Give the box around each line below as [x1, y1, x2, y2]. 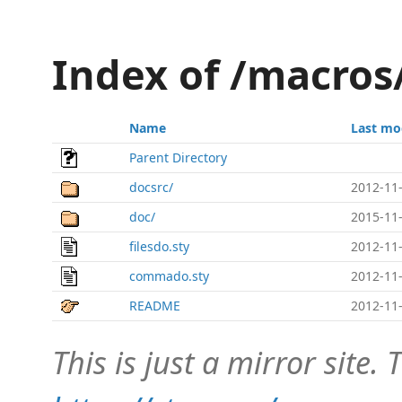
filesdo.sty [129, 238, 189, 255]
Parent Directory [129, 149, 227, 166]
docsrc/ [129, 179, 173, 196]
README [129, 297, 180, 314]
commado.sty [129, 267, 209, 284]
